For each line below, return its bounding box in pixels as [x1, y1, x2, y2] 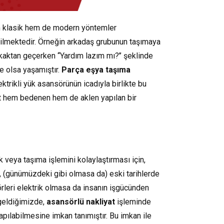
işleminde [115, 196, 151, 206]
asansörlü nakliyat [46, 196, 115, 206]
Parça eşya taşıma [61, 64, 130, 74]
